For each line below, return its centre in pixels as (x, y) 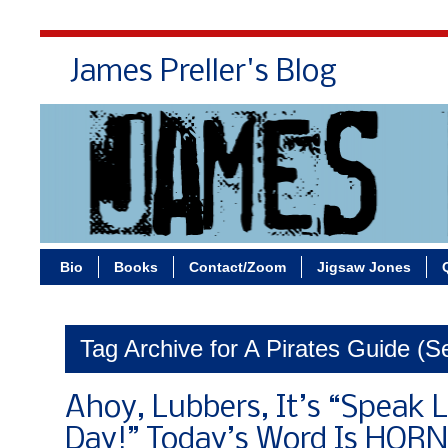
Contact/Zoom (237, 267)
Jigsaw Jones (364, 267)
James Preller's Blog (203, 73)
